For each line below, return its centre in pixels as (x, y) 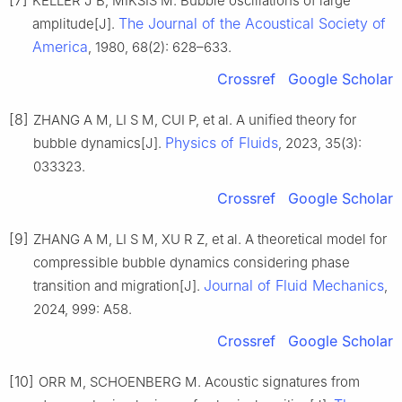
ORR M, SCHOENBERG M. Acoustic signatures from (199, 382)
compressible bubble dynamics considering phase (192, 263)
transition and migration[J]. (118, 286)
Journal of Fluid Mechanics (294, 286)
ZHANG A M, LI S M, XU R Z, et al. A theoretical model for (210, 240)
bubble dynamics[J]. (99, 144)
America (60, 47)
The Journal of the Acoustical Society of (252, 24)
